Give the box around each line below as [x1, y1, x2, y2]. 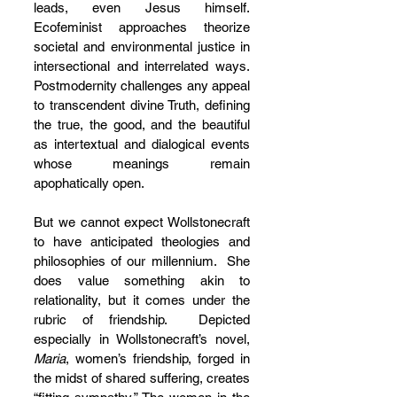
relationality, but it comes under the [34, 292, 250, 308]
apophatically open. [34, 175, 144, 191]
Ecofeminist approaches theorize [34, 19, 250, 35]
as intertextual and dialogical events [34, 136, 250, 152]
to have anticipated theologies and [34, 234, 250, 250]
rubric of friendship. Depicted [34, 312, 250, 328]
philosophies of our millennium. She [34, 253, 250, 269]
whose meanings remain [34, 156, 250, 172]
